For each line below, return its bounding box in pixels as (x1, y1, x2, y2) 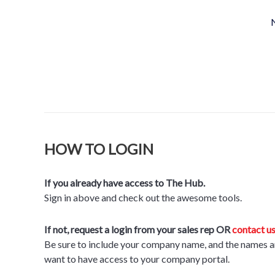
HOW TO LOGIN (44, 139, 153, 158)
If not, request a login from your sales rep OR (44, 223, 232, 235)
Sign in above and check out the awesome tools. (44, 191, 242, 203)
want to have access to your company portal (44, 252, 228, 265)
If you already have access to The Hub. (44, 176, 207, 188)
